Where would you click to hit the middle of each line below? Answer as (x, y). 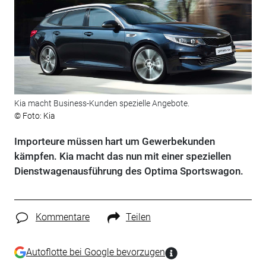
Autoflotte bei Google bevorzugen (95, 252)
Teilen (138, 217)
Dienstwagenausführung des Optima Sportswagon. (129, 171)
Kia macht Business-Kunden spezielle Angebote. (102, 104)
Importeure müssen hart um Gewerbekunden (114, 142)
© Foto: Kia (34, 116)
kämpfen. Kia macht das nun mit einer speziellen (122, 156)
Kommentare (62, 217)
